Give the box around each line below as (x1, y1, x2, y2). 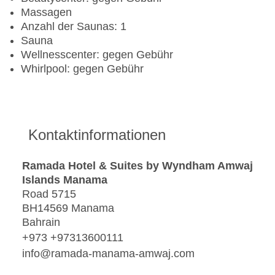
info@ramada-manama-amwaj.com (22, 247, 195, 260)
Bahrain (22, 216, 60, 229)
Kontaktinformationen (28, 126, 166, 144)
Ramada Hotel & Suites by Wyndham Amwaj (22, 160, 253, 172)
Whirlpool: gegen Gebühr (21, 63, 144, 76)
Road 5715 (22, 188, 76, 201)
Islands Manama (22, 174, 107, 187)
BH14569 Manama (22, 202, 114, 215)
